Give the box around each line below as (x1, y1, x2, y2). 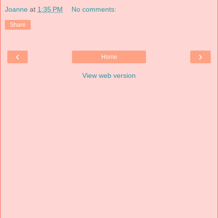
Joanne (5, 5, 28, 14)
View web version (82, 72, 136, 80)
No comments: (72, 5, 117, 14)
